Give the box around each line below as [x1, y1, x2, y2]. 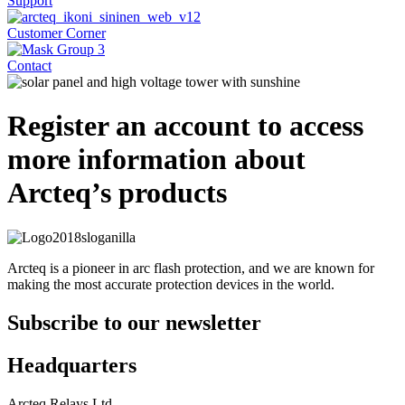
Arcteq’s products [7, 176, 227, 210]
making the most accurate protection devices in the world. [7, 276, 334, 292]
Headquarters [7, 353, 137, 377]
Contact [7, 58, 52, 73]
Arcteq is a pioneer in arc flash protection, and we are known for [7, 259, 374, 276]
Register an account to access [7, 109, 363, 143]
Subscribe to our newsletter [7, 310, 261, 334]
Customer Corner [7, 25, 106, 41]
